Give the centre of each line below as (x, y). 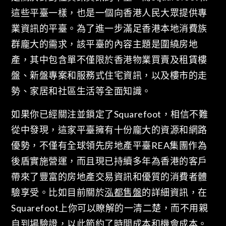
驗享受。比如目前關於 (58, 192)
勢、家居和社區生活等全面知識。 (81, 91)
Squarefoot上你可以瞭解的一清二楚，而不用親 (110, 208)
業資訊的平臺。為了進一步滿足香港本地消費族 (109, 29)
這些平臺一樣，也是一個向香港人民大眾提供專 (109, 13)
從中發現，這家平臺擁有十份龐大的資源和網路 (109, 129)
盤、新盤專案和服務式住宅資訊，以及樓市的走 (109, 75)
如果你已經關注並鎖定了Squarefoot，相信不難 (110, 114)
